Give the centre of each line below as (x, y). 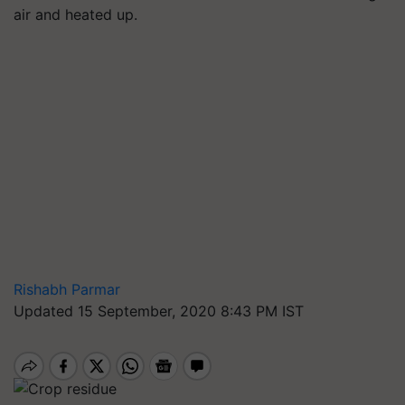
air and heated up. (75, 14)
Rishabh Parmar (67, 289)
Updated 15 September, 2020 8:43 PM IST (159, 311)
